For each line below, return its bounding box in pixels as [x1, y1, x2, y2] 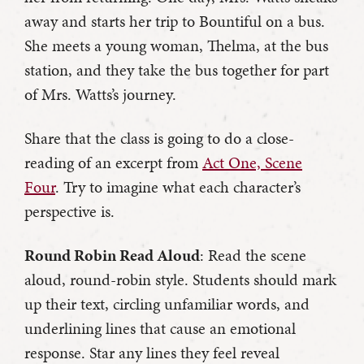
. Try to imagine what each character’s [55, 175, 301, 198]
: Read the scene [200, 243, 306, 266]
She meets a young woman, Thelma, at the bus [24, 33, 328, 57]
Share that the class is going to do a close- [24, 126, 294, 149]
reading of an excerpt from [24, 150, 202, 174]
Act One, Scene [202, 150, 302, 174]
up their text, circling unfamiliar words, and [24, 292, 310, 315]
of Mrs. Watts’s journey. [24, 82, 176, 106]
